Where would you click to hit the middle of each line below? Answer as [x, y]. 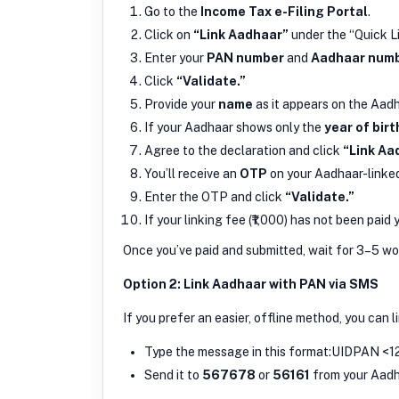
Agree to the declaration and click [244, 150]
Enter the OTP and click [215, 196]
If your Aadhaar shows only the [234, 127]
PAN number [245, 57]
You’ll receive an [192, 173]
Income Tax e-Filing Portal [284, 11]
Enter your [175, 57]
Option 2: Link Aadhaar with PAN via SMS [251, 284]
